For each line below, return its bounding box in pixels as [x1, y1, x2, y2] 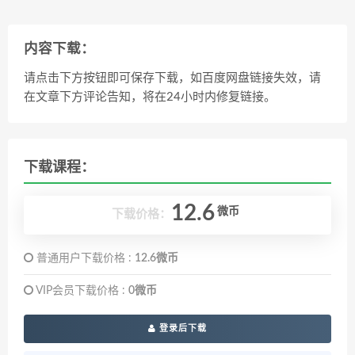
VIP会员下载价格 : [33, 285, 128, 297]
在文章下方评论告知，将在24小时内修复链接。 [24, 91, 276, 104]
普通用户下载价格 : [33, 253, 135, 265]
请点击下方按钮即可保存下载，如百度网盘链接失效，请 [24, 72, 321, 85]
